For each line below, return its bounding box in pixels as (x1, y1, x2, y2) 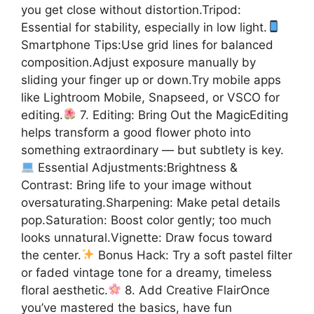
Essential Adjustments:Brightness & (34, 160, 238, 175)
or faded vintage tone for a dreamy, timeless (21, 265, 272, 280)
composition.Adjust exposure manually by (21, 55, 256, 69)
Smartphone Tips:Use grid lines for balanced (21, 37, 273, 52)
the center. (21, 247, 81, 262)
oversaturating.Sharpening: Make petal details (21, 195, 280, 210)
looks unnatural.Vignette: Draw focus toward (21, 230, 273, 245)
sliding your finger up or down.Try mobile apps (21, 72, 281, 87)
